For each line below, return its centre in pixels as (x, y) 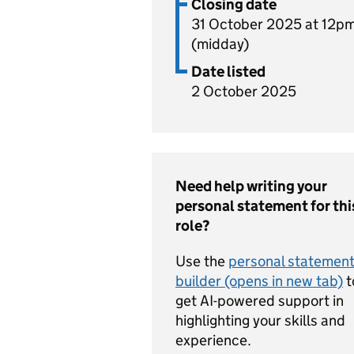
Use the (202, 261)
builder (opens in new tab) (259, 281)
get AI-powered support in (260, 301)
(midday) (220, 44)
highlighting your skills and (260, 320)
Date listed (228, 72)
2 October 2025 (244, 91)
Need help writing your (251, 186)
